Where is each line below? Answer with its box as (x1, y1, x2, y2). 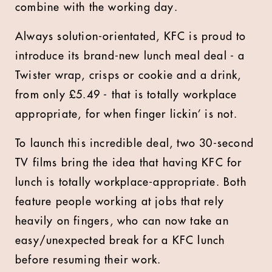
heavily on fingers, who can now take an (15, 216, 229, 226)
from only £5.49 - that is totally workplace (15, 89, 237, 100)
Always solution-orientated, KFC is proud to (15, 31, 246, 42)
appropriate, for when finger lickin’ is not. (15, 109, 237, 120)
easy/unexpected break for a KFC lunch (15, 235, 225, 246)
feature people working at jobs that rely (15, 196, 225, 207)
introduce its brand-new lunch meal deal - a (15, 50, 245, 61)
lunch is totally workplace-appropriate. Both (15, 177, 246, 188)
